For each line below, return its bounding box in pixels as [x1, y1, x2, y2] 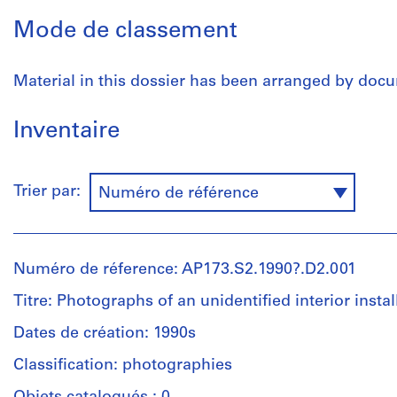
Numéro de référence [98, 185, 259, 202]
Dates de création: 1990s [13, 325, 196, 342]
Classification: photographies [13, 357, 232, 374]
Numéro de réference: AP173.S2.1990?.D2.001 [13, 261, 356, 278]
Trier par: [13, 183, 90, 201]
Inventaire [13, 120, 120, 144]
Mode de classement [13, 19, 237, 43]
